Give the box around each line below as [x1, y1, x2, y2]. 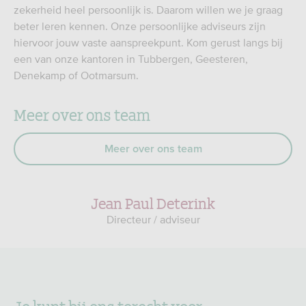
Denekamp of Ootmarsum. [14, 69, 139, 82]
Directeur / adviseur [106, 213, 200, 226]
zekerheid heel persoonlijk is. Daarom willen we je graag [14, 3, 283, 16]
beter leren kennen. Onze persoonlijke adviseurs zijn [14, 20, 266, 33]
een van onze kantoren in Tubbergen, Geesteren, [14, 53, 248, 66]
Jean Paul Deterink [91, 191, 215, 214]
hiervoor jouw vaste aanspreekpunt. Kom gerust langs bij [14, 36, 283, 49]
